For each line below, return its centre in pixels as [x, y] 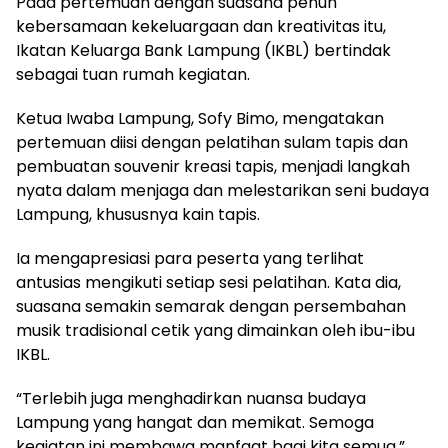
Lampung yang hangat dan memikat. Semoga [195, 422]
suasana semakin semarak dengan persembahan [211, 306]
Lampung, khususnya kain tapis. [138, 214]
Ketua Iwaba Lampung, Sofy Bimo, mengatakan [200, 118]
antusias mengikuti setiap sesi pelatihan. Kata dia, [208, 282]
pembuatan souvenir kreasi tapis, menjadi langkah [213, 166]
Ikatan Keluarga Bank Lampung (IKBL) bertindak [203, 50]
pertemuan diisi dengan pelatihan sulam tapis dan [212, 142]
